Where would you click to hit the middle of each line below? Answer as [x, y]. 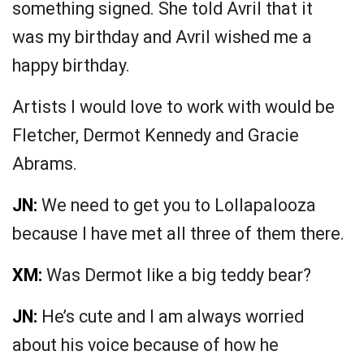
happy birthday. [71, 66]
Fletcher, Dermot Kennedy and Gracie [156, 136]
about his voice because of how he [145, 345]
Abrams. [45, 164]
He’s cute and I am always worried [171, 317]
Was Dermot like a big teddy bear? [177, 275]
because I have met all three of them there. [178, 234]
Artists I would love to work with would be [173, 107]
